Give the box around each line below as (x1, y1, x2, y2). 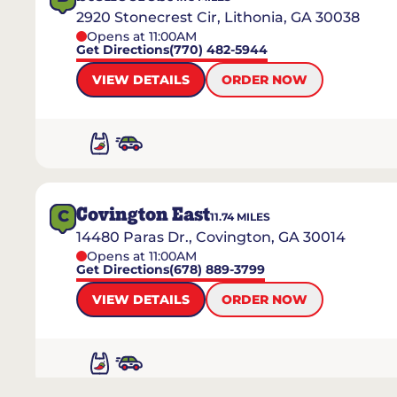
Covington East (76, 205, 210, 225)
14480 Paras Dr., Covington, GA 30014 (76, 229, 346, 245)
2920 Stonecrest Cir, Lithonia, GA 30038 (76, 9, 360, 26)
